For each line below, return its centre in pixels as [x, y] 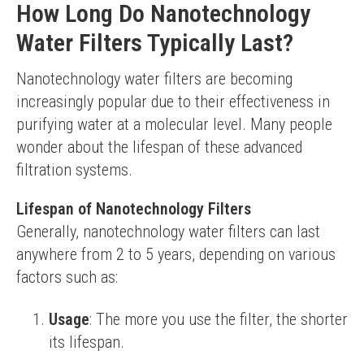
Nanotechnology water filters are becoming [154, 79]
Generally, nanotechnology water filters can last [168, 232]
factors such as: [67, 277]
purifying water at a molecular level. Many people [174, 124]
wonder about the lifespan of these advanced [159, 147]
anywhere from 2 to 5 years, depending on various [176, 254]
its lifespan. [87, 342]
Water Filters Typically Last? [155, 43]
